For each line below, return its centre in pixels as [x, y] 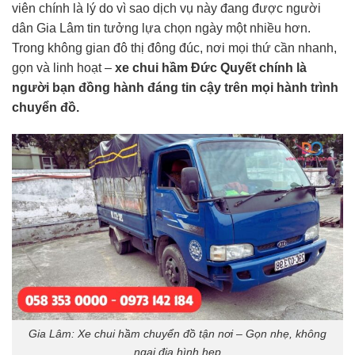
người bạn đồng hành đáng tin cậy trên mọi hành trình [175, 87]
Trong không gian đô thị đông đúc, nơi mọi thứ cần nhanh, [174, 48]
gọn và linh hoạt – [63, 67]
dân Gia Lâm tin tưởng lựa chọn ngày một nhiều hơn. [161, 28]
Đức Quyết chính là [247, 67]
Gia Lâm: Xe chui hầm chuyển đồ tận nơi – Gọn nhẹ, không [177, 333]
